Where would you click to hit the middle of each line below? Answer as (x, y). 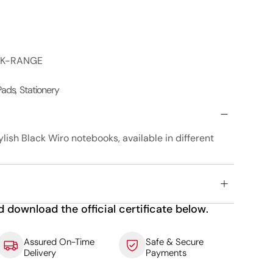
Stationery (39, 90)
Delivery (40, 253)
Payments (166, 253)
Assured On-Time (59, 242)
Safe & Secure (174, 242)
